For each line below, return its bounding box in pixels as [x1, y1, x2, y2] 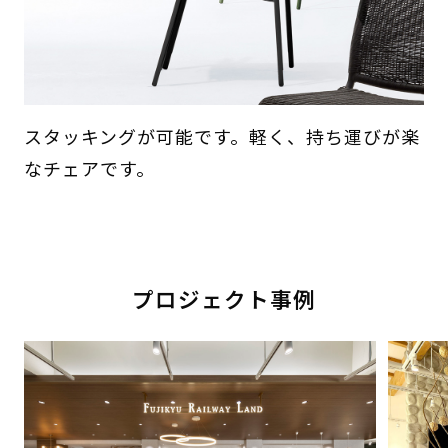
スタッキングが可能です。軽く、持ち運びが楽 [23, 123, 420, 150]
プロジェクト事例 [132, 282, 316, 314]
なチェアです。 [23, 155, 155, 182]
